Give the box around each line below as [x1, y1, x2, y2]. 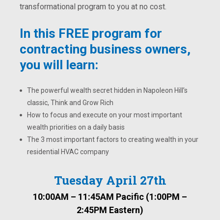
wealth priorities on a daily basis [27, 123, 125, 131]
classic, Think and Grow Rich [27, 98, 113, 107]
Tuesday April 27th [54, 172, 166, 188]
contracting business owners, [20, 42, 191, 57]
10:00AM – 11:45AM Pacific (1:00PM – [33, 191, 187, 202]
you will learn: [20, 57, 98, 73]
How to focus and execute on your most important [27, 110, 182, 119]
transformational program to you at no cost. [20, 2, 166, 12]
